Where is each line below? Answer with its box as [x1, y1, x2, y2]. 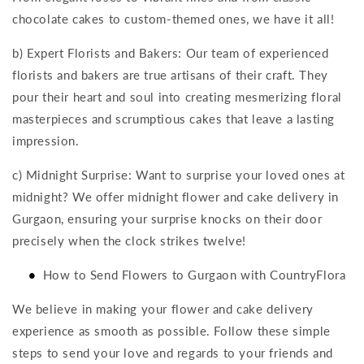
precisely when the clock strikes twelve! [12, 233, 247, 248]
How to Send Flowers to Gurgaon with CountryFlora [42, 267, 346, 282]
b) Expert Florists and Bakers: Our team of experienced [12, 45, 329, 60]
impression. [12, 133, 80, 148]
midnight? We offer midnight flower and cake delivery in [12, 189, 340, 204]
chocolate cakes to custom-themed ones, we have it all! [12, 11, 335, 26]
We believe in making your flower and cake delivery [12, 301, 314, 316]
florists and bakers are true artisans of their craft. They [12, 67, 328, 82]
